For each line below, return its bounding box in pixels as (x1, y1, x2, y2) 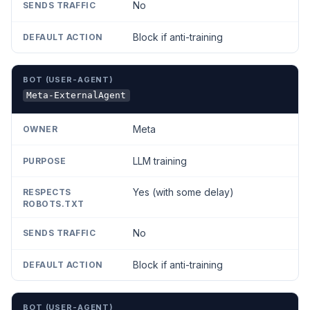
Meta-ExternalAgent (26, 90, 127, 101)
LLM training (132, 154, 187, 167)
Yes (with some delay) (132, 186, 234, 199)
